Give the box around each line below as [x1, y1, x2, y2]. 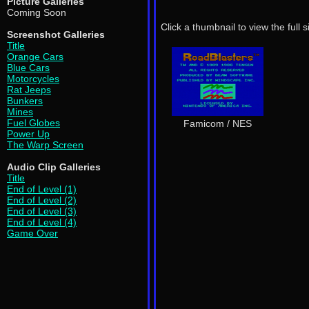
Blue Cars [7, 62, 50, 73]
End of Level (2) [7, 195, 77, 206]
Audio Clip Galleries [7, 161, 101, 172]
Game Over [7, 228, 58, 239]
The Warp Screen [7, 139, 83, 150]
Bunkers [7, 95, 43, 106]
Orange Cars [7, 51, 63, 62]
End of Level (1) [7, 183, 77, 195]
